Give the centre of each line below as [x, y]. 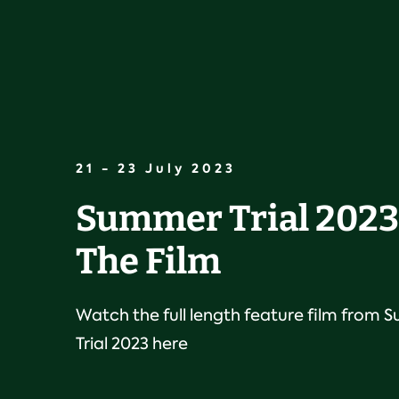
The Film [148, 261]
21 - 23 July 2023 [155, 168]
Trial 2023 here [131, 343]
